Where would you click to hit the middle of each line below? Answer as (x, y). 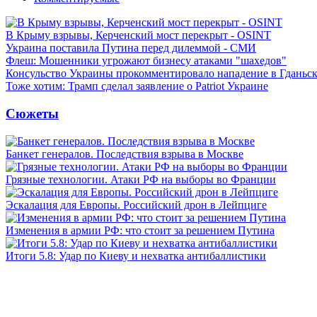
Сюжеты (32, 113)
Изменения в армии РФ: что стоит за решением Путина (140, 230)
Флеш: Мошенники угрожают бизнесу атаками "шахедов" (146, 61)
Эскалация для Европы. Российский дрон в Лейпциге (136, 204)
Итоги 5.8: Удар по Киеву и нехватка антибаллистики (136, 255)
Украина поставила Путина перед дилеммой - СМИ (131, 48)
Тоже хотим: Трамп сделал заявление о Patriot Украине (137, 86)
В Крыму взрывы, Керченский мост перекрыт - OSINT (138, 35)
